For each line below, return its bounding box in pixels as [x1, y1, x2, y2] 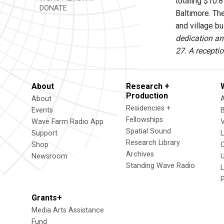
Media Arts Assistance [31, 206, 104, 214]
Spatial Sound [126, 127, 171, 135]
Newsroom [31, 152, 67, 160]
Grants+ [31, 193, 62, 202]
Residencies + [126, 104, 171, 112]
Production [126, 91, 168, 100]
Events [31, 106, 53, 114]
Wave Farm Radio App [31, 117, 103, 126]
